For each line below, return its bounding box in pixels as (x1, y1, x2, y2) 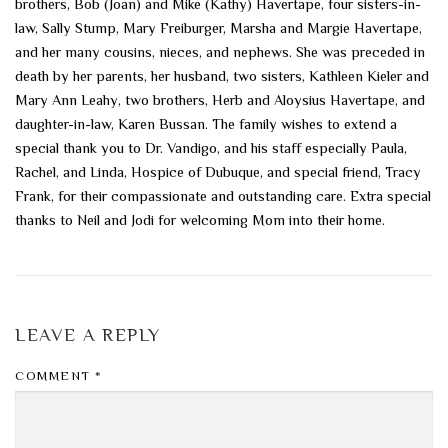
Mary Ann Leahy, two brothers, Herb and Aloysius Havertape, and (15, 91, 425, 108)
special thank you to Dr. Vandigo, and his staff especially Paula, (15, 139, 407, 156)
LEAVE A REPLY (15, 325, 161, 346)
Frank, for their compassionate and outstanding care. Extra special (15, 187, 431, 204)
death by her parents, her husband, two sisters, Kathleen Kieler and (15, 67, 429, 84)
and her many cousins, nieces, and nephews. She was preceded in (15, 43, 425, 60)
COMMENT (15, 368, 95, 384)
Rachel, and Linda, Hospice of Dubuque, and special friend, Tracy (15, 163, 421, 180)
